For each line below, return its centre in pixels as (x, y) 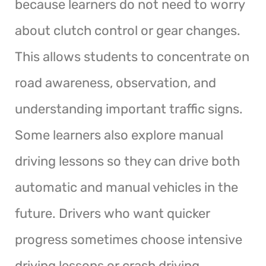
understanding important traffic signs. (129, 109)
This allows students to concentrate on (132, 56)
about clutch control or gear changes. (128, 30)
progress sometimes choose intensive (129, 239)
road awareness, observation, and (115, 83)
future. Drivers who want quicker (113, 213)
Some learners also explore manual (119, 135)
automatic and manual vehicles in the (126, 187)
